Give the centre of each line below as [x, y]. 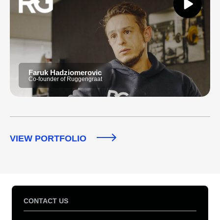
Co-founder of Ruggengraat [65, 79]
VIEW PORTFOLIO [49, 138]
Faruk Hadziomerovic [65, 72]
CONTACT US [46, 201]
